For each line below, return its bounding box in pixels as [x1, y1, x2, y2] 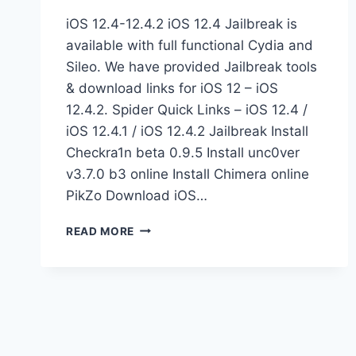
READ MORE [66, 224, 135, 238]
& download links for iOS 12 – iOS [66, 79, 278, 96]
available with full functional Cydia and [66, 37, 313, 53]
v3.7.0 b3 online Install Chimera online [66, 165, 309, 182]
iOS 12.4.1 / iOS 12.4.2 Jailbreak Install [66, 122, 308, 139]
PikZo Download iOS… [66, 187, 207, 203]
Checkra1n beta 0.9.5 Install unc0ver [66, 144, 300, 161]
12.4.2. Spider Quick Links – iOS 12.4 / [66, 101, 308, 118]
